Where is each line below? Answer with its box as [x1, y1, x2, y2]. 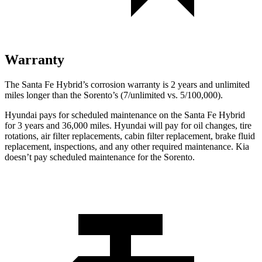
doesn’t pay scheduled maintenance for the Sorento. [5, 151, 195, 162]
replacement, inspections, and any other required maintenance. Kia [5, 141, 249, 151]
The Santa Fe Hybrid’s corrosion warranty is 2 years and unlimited [5, 79, 250, 89]
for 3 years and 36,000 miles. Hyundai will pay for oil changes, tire [5, 120, 251, 130]
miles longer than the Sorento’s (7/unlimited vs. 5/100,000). [5, 89, 223, 100]
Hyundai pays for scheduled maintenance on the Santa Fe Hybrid [5, 109, 245, 120]
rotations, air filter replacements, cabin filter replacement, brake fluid [5, 130, 255, 141]
